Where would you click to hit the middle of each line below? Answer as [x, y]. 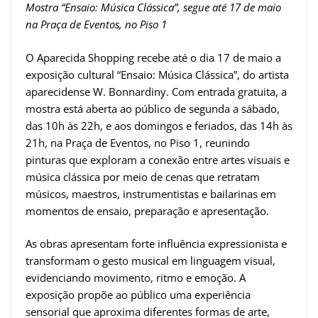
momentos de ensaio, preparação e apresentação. [147, 210]
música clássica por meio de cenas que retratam [143, 176]
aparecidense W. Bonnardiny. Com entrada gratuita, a [156, 91]
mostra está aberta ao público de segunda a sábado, [153, 108]
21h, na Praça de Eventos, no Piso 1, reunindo [138, 142]
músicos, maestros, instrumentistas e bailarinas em [151, 193]
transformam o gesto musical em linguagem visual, [150, 261]
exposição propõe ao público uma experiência [138, 295]
